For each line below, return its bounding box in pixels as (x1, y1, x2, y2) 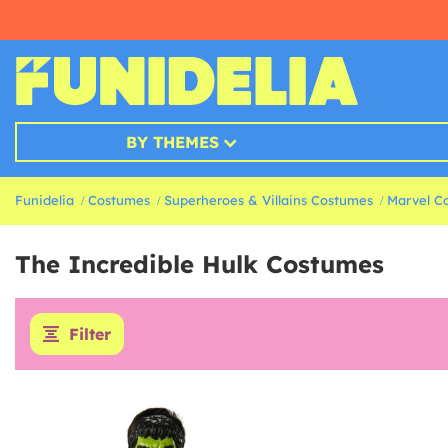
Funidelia (15, 192, 74, 209)
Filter (69, 324, 111, 345)
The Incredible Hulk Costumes (15, 249, 384, 280)
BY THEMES (125, 132, 219, 153)
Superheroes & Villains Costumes (164, 192, 373, 209)
